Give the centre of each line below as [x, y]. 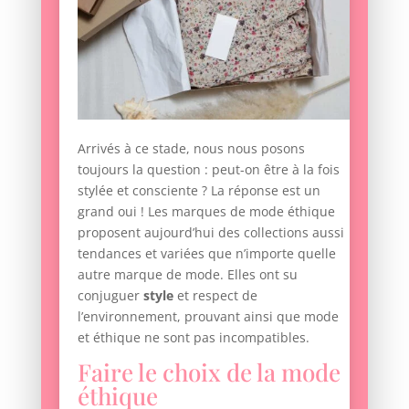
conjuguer [110, 296]
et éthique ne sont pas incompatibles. [193, 338]
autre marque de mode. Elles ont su [187, 275]
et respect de [215, 296]
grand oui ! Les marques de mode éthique [206, 212]
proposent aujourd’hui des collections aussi [210, 233]
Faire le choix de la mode [209, 372]
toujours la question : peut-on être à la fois [208, 170]
